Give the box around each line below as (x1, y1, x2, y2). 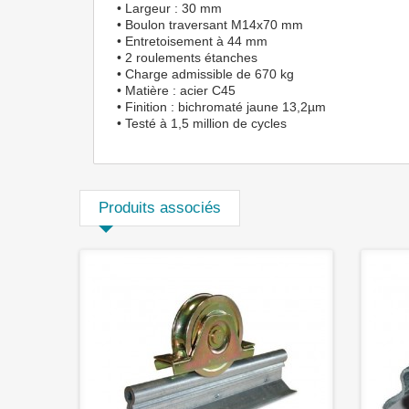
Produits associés (99, 199, 221, 216)
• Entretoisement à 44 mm (117, 34, 267, 48)
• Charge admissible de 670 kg (117, 67, 294, 81)
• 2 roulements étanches (117, 50, 257, 65)
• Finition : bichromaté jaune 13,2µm (117, 100, 326, 114)
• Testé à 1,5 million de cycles (117, 116, 287, 131)
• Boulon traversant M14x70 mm (117, 17, 303, 32)
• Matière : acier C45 (117, 83, 236, 98)
